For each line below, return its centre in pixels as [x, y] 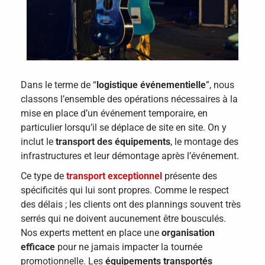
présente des [190, 176]
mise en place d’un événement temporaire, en [114, 113]
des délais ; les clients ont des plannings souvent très [131, 204]
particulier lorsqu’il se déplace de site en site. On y [124, 127]
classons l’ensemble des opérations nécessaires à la [129, 99]
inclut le [38, 141]
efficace [38, 247]
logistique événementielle [151, 85]
